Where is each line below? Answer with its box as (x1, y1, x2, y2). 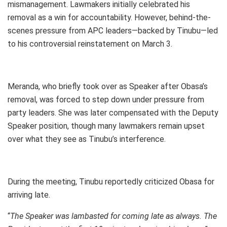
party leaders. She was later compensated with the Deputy (8, 107, 218, 118)
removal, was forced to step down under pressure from (8, 94, 204, 104)
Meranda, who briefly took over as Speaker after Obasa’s (8, 81, 208, 91)
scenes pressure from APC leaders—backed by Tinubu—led (8, 25, 218, 35)
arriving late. (8, 190, 50, 200)
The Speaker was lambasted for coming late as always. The (10, 211, 217, 221)
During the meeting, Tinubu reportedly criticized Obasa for (8, 176, 214, 186)
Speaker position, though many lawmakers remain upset (8, 121, 205, 131)
